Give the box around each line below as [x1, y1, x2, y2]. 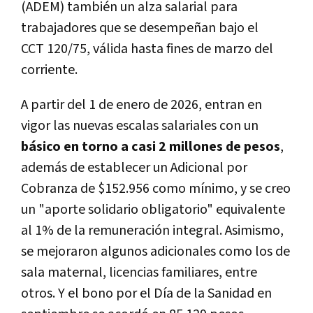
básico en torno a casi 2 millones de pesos [21, 137, 280, 156]
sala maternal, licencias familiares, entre [21, 263, 257, 282]
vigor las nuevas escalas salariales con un [21, 116, 259, 135]
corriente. [21, 60, 78, 79]
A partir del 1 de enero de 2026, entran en [21, 95, 262, 114]
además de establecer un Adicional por [21, 158, 247, 177]
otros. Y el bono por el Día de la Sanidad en [21, 284, 272, 303]
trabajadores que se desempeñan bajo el [21, 18, 259, 37]
